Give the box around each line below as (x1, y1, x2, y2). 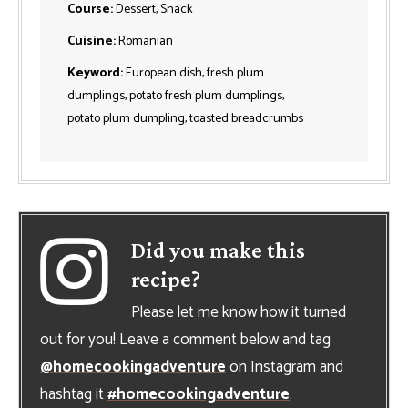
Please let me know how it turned (130, 299, 346, 325)
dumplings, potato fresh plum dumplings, (67, 85, 284, 107)
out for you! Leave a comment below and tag (40, 326, 331, 352)
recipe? (130, 266, 200, 291)
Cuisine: (67, 30, 118, 52)
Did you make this (130, 237, 305, 262)
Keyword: (67, 62, 126, 84)
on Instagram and (226, 353, 343, 380)
